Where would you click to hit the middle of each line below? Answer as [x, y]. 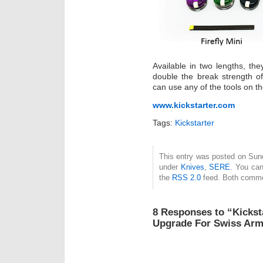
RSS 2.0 [186, 178]
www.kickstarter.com [194, 105]
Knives [192, 167]
